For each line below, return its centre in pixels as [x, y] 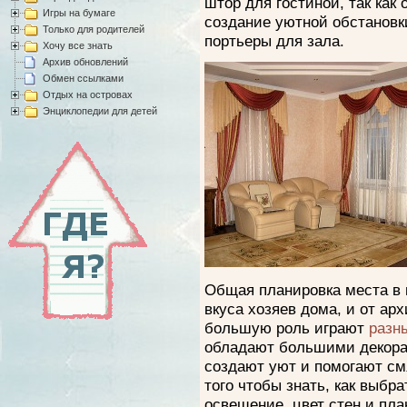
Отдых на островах [88, 94]
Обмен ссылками [83, 78]
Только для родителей [94, 29]
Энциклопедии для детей [100, 110]
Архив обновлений [85, 61]
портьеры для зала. [274, 41]
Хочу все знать [78, 45]
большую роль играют [287, 328]
